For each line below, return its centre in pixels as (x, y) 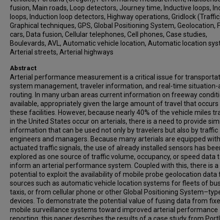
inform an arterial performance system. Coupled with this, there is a (114, 165)
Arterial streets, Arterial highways (62, 52)
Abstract (23, 68)
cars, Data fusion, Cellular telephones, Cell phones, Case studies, (109, 34)
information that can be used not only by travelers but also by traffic (114, 130)
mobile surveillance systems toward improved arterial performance (114, 210)
